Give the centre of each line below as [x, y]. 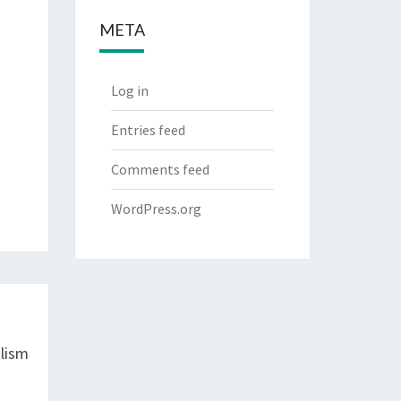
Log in [129, 90]
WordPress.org [156, 209]
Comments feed [160, 169]
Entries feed [148, 130]
